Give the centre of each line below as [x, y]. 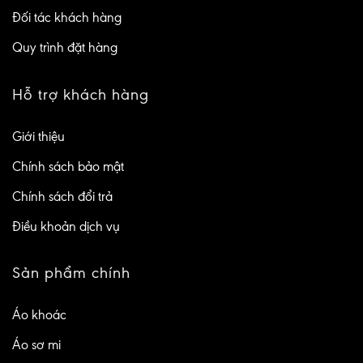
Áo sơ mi [36, 345]
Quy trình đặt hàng [65, 48]
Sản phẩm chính [71, 273]
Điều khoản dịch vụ [66, 226]
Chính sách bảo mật [68, 166]
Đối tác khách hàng [67, 18]
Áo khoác [39, 315]
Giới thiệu [38, 136]
